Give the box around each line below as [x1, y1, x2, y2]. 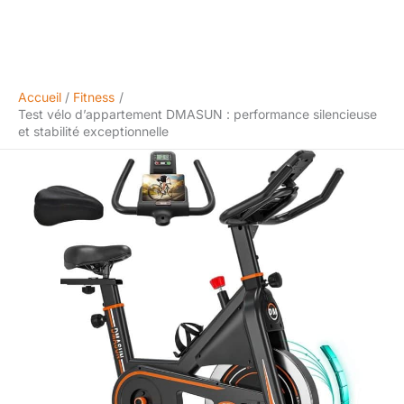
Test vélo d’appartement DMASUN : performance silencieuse [18, 106, 377, 122]
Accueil [18, 89, 61, 105]
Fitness [73, 89, 115, 105]
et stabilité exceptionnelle [18, 124, 169, 139]
